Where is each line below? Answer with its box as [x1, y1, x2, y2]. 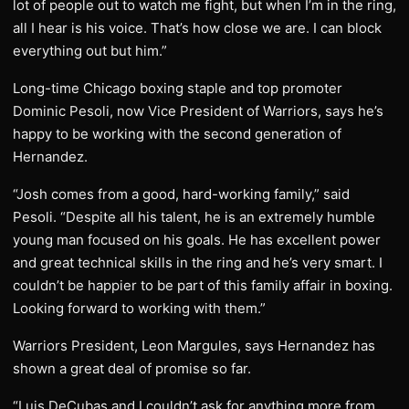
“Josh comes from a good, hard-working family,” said [13, 185, 350, 203]
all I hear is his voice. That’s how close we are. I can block [13, 19, 382, 37]
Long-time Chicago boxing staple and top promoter [13, 79, 342, 97]
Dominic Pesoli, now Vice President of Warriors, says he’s [13, 102, 383, 120]
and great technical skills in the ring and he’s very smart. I [13, 254, 383, 271]
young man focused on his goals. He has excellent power [13, 231, 381, 248]
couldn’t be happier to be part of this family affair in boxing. [13, 277, 393, 294]
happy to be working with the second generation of [13, 125, 341, 142]
